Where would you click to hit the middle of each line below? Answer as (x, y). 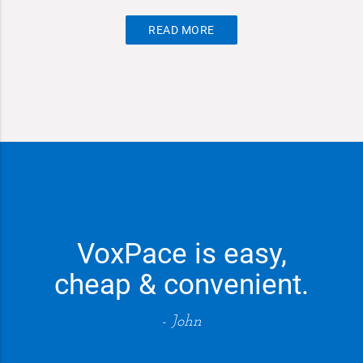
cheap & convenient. (181, 284)
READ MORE (181, 30)
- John (181, 322)
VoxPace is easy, (181, 254)
